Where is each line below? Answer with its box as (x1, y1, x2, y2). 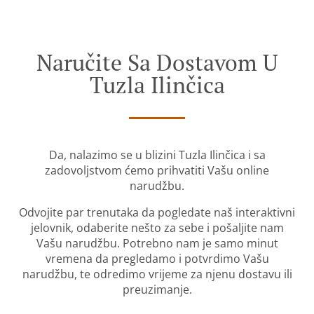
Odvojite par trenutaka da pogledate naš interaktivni (19, 205, 295, 221)
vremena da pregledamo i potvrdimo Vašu (45, 251, 269, 267)
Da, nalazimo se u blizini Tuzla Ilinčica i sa (48, 147, 266, 163)
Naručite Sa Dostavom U (36, 48, 278, 78)
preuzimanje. (122, 282, 192, 298)
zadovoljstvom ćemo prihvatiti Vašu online (45, 163, 269, 179)
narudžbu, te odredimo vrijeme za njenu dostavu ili (22, 266, 292, 282)
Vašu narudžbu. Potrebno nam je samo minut (36, 235, 278, 252)
